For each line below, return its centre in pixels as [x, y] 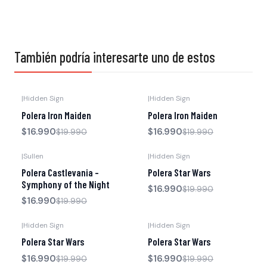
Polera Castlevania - [60, 173]
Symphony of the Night [66, 184]
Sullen [33, 156]
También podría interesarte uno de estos [115, 57]
